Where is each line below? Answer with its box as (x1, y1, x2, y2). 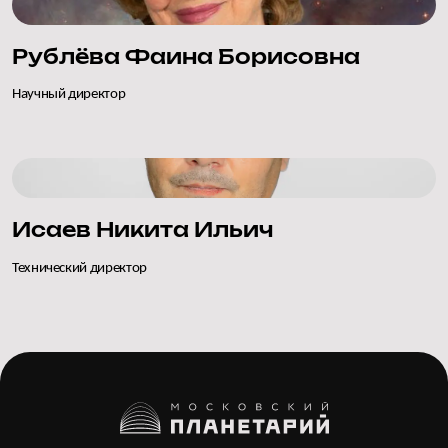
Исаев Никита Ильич (12, 221, 273, 242)
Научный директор (12, 87, 126, 103)
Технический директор (12, 260, 147, 276)
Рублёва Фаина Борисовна (12, 47, 360, 68)
